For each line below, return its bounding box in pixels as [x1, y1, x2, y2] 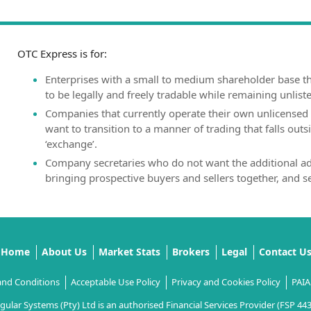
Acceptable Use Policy [70, 275, 160, 288]
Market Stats [99, 244, 160, 258]
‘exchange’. [45, 137, 97, 151]
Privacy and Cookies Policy [171, 275, 280, 288]
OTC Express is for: [17, 47, 107, 61]
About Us [42, 244, 87, 258]
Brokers [172, 244, 210, 258]
